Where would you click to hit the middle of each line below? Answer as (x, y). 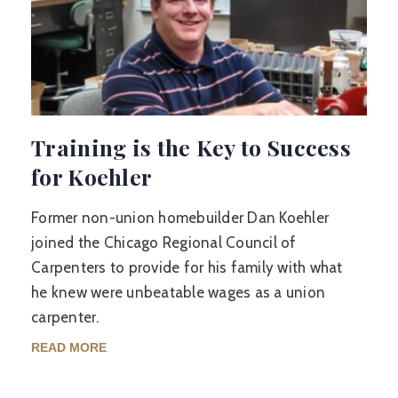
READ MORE (69, 347)
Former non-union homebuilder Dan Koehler (180, 218)
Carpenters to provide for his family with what (187, 267)
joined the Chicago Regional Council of (164, 243)
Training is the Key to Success (191, 147)
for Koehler (92, 176)
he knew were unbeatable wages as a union (178, 292)
